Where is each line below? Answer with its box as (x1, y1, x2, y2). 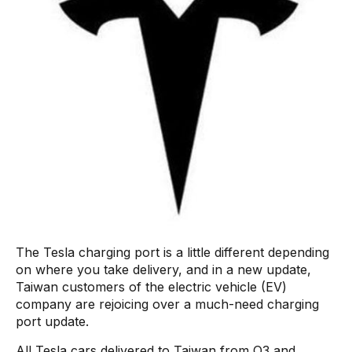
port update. (16, 313, 89, 329)
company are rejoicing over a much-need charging (16, 295, 319, 312)
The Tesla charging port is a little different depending (16, 244, 329, 260)
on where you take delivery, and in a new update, (16, 261, 311, 277)
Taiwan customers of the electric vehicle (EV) (16, 278, 287, 295)
